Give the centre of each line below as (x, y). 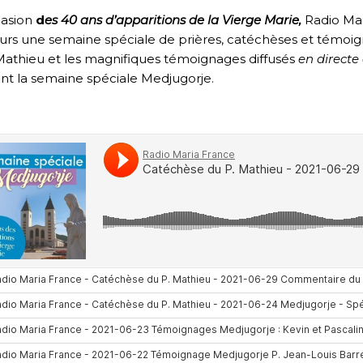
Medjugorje (176, 79)
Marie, (284, 20)
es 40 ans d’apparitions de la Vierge (154, 20)
